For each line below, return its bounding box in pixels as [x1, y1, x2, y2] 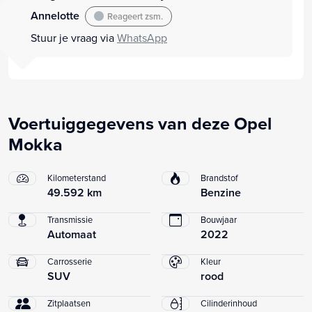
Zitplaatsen [47, 296, 91, 309]
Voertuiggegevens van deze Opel [8, 110, 272, 136]
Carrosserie [47, 254, 92, 267]
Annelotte [31, 8, 79, 24]
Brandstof [201, 171, 238, 184]
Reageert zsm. [107, 9, 164, 23]
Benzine [201, 184, 241, 201]
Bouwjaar [201, 212, 237, 226]
